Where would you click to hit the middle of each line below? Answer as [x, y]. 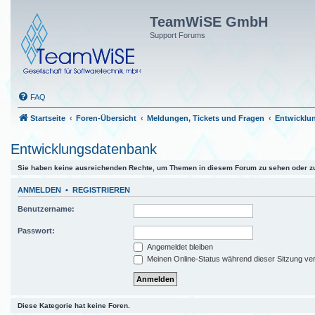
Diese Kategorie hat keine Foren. [74, 305]
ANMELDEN [39, 190]
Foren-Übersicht [106, 118]
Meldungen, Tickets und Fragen [206, 118]
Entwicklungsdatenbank [84, 149]
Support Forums [178, 35]
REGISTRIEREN [101, 190]
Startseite [48, 118]
